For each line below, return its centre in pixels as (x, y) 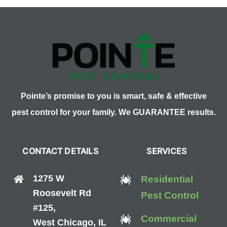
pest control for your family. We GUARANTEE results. (113, 112)
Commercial (169, 218)
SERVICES (167, 151)
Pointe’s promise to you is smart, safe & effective (113, 96)
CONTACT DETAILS (60, 151)
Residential (167, 179)
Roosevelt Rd (62, 193)
